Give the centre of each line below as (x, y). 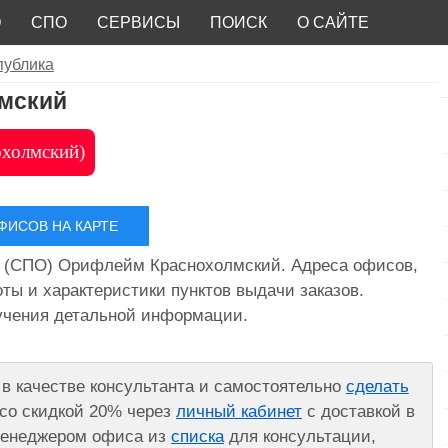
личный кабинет (239, 411)
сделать (377, 386)
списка (198, 436)
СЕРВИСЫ (138, 22)
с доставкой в (359, 411)
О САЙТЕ (333, 22)
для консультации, (300, 436)
